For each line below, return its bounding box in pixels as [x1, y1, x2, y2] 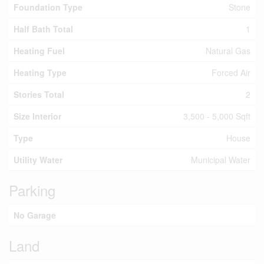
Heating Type [14, 67, 67, 78]
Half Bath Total [14, 23, 73, 35]
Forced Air [212, 67, 250, 78]
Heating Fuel [14, 45, 65, 57]
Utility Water [14, 154, 62, 166]
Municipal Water [191, 154, 250, 166]
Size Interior [14, 110, 61, 122]
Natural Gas [206, 45, 250, 57]
